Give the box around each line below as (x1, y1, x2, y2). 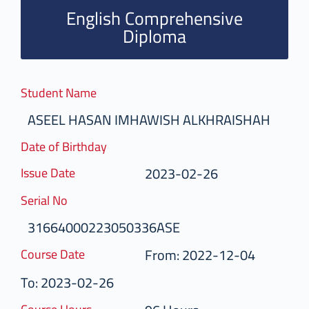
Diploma (130, 19, 193, 53)
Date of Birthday (28, 134, 114, 158)
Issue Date (28, 161, 82, 184)
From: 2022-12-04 (152, 241, 262, 268)
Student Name (28, 81, 103, 104)
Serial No (28, 188, 74, 212)
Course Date (28, 242, 92, 266)
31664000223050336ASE (34, 214, 187, 240)
